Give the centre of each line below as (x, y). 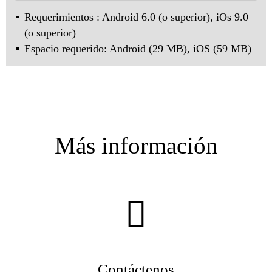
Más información (136, 146)
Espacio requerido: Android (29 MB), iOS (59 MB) (138, 49)
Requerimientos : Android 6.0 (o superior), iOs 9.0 (136, 17)
